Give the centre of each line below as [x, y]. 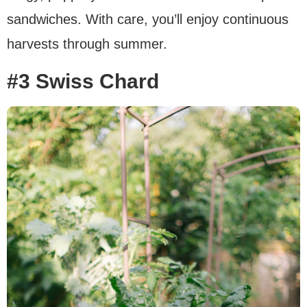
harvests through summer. [87, 44]
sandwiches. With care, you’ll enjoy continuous [148, 20]
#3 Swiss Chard [83, 82]
